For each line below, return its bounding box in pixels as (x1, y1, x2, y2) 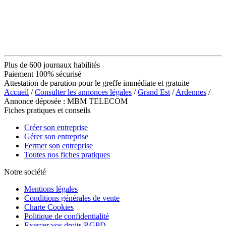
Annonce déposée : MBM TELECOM (4, 96, 128, 105)
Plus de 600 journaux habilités (4, 60, 100, 69)
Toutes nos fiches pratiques (24, 150, 110, 159)
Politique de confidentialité (24, 211, 109, 220)
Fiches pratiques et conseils (4, 105, 90, 115)
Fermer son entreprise (24, 141, 93, 150)
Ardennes (176, 87, 206, 96)
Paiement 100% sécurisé (4, 69, 81, 78)
